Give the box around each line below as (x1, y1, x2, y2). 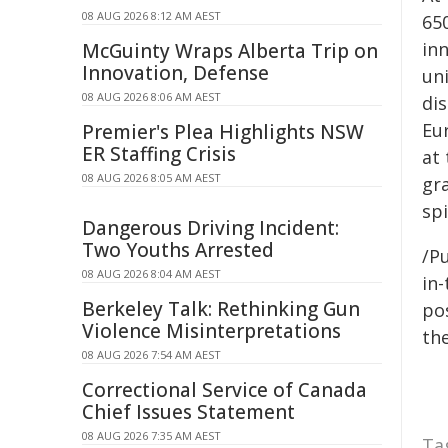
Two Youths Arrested (82, 237, 274, 263)
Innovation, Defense (82, 60, 269, 86)
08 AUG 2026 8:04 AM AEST (82, 266, 221, 281)
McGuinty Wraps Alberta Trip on (82, 38, 378, 64)
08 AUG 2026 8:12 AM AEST (82, 8, 221, 23)
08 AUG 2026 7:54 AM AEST (82, 347, 221, 362)
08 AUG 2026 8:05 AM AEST (82, 170, 221, 185)
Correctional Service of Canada (82, 377, 367, 403)
